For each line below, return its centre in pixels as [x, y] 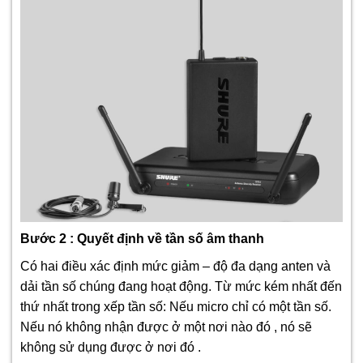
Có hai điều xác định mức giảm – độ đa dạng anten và [175, 266]
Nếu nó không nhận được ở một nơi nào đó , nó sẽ [166, 327]
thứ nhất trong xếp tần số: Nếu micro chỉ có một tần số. [176, 306]
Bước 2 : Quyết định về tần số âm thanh [142, 238]
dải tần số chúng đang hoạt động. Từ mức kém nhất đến [181, 286]
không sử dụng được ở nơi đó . [111, 347]
